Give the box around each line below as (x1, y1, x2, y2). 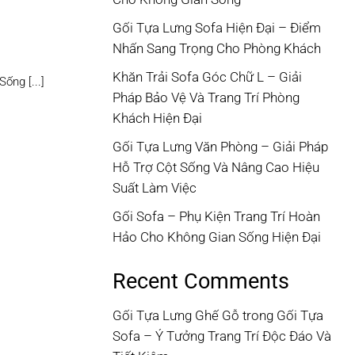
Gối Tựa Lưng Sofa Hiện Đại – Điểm (113, 21, 321, 36)
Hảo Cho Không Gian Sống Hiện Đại (113, 230, 321, 246)
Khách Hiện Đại (113, 111, 202, 127)
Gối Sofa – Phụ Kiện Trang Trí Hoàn (113, 209, 320, 225)
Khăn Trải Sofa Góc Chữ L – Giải (113, 70, 302, 86)
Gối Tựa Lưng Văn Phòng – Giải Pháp (113, 139, 328, 155)
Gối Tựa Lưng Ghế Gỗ (113, 307, 239, 323)
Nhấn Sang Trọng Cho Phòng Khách (113, 41, 321, 57)
